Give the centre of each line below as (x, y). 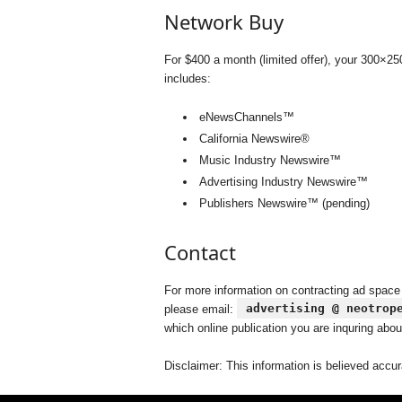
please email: (200, 309)
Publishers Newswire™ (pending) (284, 203)
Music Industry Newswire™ (270, 160)
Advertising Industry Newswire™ (283, 182)
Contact (200, 252)
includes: (187, 79)
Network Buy (223, 22)
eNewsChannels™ (246, 117)
